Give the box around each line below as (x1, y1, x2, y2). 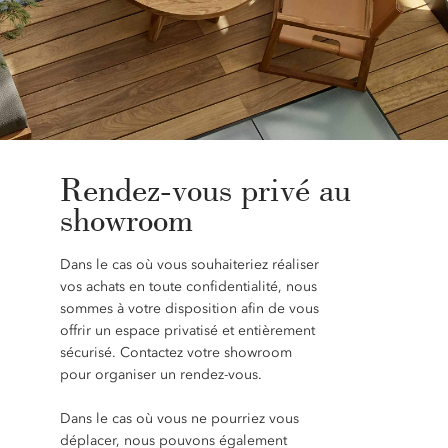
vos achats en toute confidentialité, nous (59, 278, 317, 295)
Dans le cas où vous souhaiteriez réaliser (59, 256, 319, 273)
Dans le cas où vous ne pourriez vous (59, 410, 299, 427)
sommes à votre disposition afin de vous (59, 300, 319, 317)
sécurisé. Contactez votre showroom (59, 344, 292, 361)
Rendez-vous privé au (59, 168, 351, 210)
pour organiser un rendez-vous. (59, 366, 262, 383)
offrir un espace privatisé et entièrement (59, 322, 315, 339)
